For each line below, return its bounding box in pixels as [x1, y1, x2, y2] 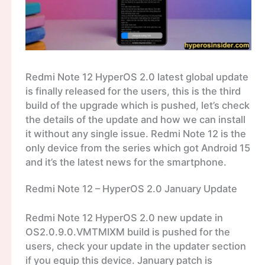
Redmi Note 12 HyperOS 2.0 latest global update [25, 70, 248, 83]
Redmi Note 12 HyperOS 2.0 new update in [25, 211, 223, 224]
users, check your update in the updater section [25, 240, 246, 252]
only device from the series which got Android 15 [25, 141, 250, 154]
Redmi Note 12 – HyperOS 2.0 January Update [25, 183, 237, 195]
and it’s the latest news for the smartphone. [25, 156, 227, 168]
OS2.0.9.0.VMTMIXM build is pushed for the [25, 225, 230, 238]
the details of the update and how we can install [25, 113, 245, 125]
